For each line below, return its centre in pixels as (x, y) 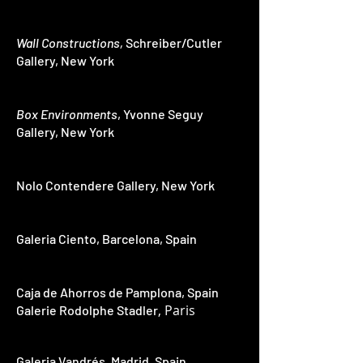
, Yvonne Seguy (160, 114)
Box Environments (67, 114)
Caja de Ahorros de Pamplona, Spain (117, 292)
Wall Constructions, (70, 43)
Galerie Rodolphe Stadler (87, 310)
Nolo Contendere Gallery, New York (115, 185)
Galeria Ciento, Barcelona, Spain (107, 239)
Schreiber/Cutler (173, 43)
